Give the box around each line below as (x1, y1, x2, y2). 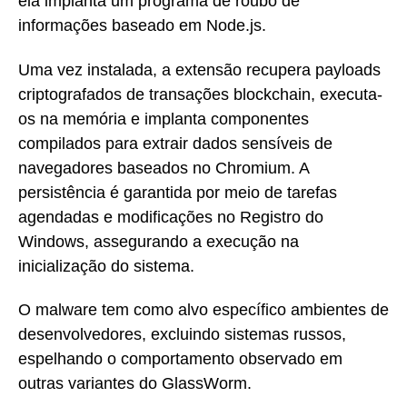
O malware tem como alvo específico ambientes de (18, 301, 389, 320)
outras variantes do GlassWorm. (18, 374, 252, 393)
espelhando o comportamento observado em (18, 350, 342, 369)
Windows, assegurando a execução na (18, 232, 299, 251)
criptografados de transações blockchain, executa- (18, 84, 382, 104)
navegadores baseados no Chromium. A (18, 158, 309, 177)
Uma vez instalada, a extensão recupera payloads (18, 60, 381, 79)
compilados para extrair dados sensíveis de (18, 134, 333, 153)
